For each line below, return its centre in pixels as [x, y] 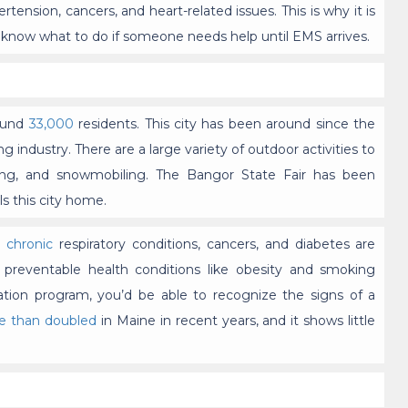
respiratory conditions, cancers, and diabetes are [214, 245]
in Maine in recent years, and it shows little [236, 321]
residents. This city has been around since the [224, 124]
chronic [30, 245]
